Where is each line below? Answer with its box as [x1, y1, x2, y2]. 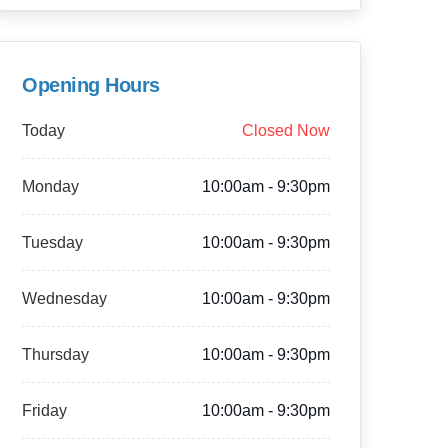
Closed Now [241, 122, 330, 139]
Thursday [22, 346, 89, 363]
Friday [22, 402, 67, 419]
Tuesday [22, 234, 83, 251]
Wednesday [22, 290, 107, 307]
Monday [22, 178, 79, 195]
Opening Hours [22, 74, 160, 96]
